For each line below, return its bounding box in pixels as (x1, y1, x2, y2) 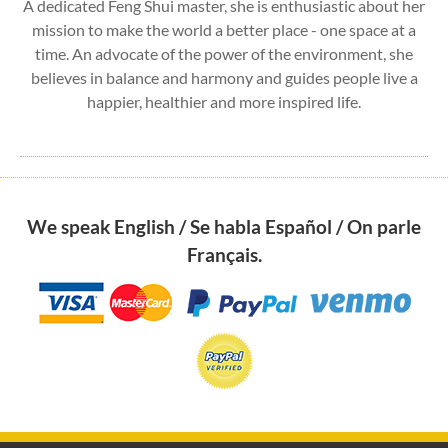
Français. (186, 243, 262, 267)
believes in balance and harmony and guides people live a (30, 67, 418, 87)
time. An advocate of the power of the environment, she (35, 43, 413, 63)
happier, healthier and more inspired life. (87, 91, 361, 111)
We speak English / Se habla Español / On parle (27, 215, 421, 239)
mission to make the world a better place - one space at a (32, 19, 416, 39)
